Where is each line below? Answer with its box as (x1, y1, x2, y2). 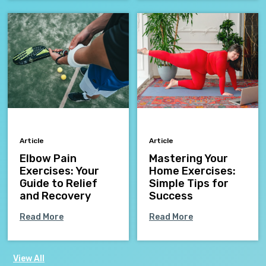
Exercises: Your (20, 164, 99, 178)
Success (149, 189, 193, 203)
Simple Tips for (149, 177, 229, 191)
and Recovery (20, 189, 91, 203)
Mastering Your (149, 152, 228, 166)
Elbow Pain (20, 152, 77, 166)
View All (13, 254, 45, 264)
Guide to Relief (20, 177, 97, 191)
